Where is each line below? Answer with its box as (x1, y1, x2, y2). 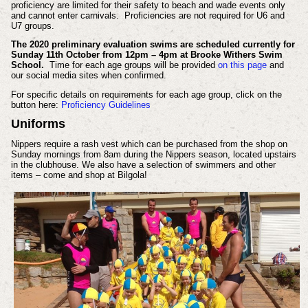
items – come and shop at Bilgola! (10, 169, 147, 180)
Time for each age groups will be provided (43, 60, 218, 71)
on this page (217, 60, 267, 71)
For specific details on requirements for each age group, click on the (10, 89, 282, 100)
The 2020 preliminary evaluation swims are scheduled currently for (10, 39, 295, 50)
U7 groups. (10, 20, 57, 31)
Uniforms (10, 117, 65, 131)
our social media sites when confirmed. (10, 70, 166, 81)
